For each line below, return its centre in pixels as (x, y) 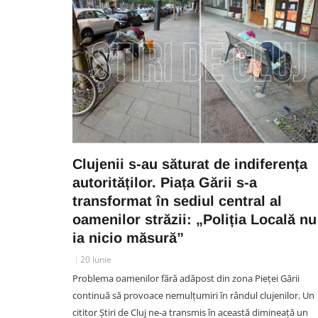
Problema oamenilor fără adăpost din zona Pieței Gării (186, 278)
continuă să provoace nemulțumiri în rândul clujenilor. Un (193, 295)
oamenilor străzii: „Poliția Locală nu (194, 219)
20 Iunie (96, 259)
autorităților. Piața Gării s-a (165, 182)
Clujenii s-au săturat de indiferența (190, 164)
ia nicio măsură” (128, 238)
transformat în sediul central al (177, 201)
